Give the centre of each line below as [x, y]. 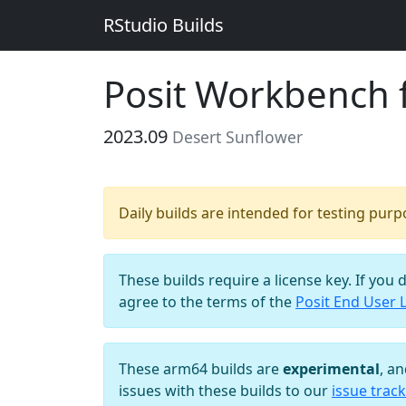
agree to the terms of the [207, 302]
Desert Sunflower [237, 137]
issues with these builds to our [225, 391]
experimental [331, 369]
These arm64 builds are [201, 369]
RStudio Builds [164, 25]
